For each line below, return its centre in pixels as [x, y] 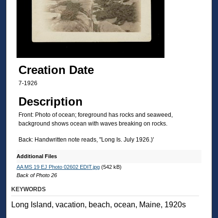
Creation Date [56, 70]
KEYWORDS [29, 189]
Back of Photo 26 [36, 175]
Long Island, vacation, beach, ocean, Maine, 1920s [99, 204]
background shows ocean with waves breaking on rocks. [93, 123]
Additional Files [36, 156]
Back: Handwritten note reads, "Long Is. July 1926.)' [86, 140]
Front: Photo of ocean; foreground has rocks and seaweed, [95, 115]
